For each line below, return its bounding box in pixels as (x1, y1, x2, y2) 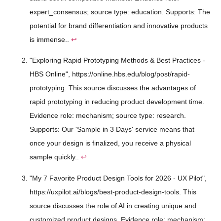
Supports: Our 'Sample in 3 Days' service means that (30, 125, 194, 134)
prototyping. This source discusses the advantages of (30, 84, 196, 92)
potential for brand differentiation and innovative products (30, 22, 208, 30)
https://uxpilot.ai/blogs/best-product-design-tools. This (30, 187, 196, 196)
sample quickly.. (30, 153, 81, 161)
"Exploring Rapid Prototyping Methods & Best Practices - (30, 56, 205, 65)
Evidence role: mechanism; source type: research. (30, 111, 186, 120)
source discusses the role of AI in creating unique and (30, 201, 196, 210)
